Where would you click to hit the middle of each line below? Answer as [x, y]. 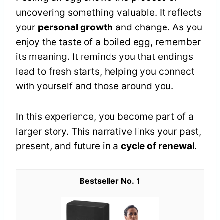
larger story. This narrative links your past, [109, 131]
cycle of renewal [158, 146]
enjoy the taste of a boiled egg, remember [108, 42]
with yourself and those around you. [95, 86]
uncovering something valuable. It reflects [109, 12]
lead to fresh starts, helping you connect [105, 71]
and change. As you [158, 27]
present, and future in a [68, 146]
